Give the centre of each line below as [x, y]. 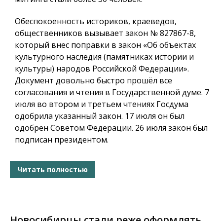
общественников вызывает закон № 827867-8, [105, 33]
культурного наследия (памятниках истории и [104, 57]
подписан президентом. [62, 140]
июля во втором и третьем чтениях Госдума [102, 104]
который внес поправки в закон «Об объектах [105, 45]
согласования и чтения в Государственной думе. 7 [112, 92]
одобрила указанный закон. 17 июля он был [100, 116]
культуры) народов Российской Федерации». [102, 69]
